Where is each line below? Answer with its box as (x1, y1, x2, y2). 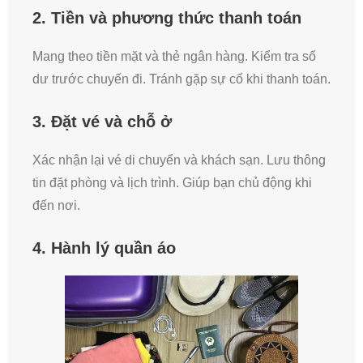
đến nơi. (32, 199, 80, 212)
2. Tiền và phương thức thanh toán (32, 9, 301, 27)
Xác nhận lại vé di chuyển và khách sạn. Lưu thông (32, 153, 326, 167)
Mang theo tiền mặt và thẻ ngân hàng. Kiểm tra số (32, 49, 316, 63)
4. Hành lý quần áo (32, 239, 176, 257)
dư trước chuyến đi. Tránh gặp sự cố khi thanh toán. (32, 72, 331, 86)
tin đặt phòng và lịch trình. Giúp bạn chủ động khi (32, 176, 312, 190)
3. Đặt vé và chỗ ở (32, 113, 172, 130)
